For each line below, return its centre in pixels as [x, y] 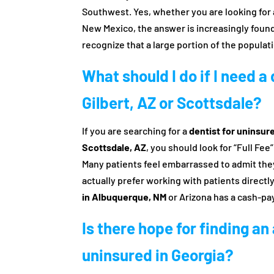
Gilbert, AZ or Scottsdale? [172, 103]
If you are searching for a [136, 131]
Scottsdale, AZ [114, 147]
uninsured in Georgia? [158, 255]
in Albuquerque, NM [124, 197]
